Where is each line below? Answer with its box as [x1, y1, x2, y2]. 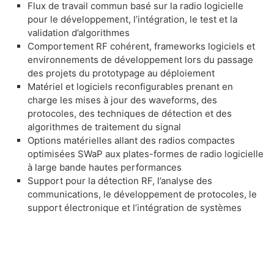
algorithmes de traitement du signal [28, 120, 183, 133]
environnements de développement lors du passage [28, 53, 253, 65]
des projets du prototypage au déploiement [28, 67, 217, 79]
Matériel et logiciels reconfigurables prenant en [28, 80, 233, 92]
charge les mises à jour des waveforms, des [28, 94, 217, 106]
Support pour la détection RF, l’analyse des [28, 174, 212, 187]
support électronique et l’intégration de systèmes [28, 201, 244, 213]
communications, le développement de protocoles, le [28, 188, 257, 200]
